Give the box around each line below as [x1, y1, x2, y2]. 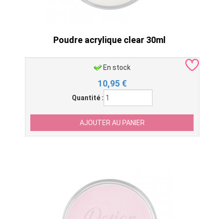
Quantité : [71, 94, 104, 102]
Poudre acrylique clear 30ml [53, 35, 166, 45]
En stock [103, 64, 131, 71]
